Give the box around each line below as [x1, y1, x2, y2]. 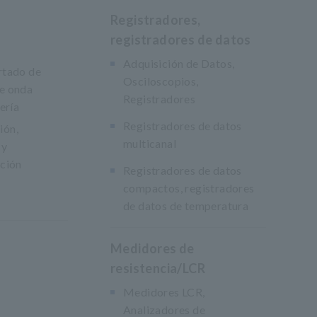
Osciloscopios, [123, 74, 199, 88]
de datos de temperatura [123, 199, 249, 212]
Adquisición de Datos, [123, 57, 235, 70]
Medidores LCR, [123, 285, 205, 299]
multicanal [123, 137, 177, 150]
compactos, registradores [123, 181, 255, 195]
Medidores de [110, 241, 195, 256]
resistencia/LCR [110, 260, 206, 276]
